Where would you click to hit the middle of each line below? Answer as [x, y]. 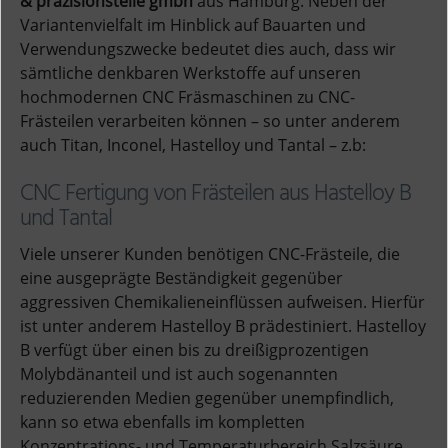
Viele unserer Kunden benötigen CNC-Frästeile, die [210, 254]
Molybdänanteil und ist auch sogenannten [179, 374]
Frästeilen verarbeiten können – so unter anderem [210, 121]
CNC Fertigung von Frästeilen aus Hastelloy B [216, 195]
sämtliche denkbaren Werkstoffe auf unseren [190, 73]
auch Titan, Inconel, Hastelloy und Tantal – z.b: [193, 145]
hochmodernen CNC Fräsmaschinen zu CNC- [187, 97]
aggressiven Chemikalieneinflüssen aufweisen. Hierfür [222, 302]
